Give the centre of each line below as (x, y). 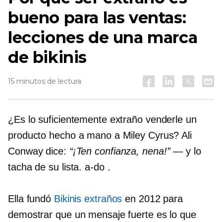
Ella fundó (31, 199)
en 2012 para (153, 199)
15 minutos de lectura (45, 81)
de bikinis (48, 57)
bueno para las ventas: (97, 18)
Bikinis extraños (88, 199)
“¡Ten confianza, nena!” (120, 151)
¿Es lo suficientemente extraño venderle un (102, 119)
